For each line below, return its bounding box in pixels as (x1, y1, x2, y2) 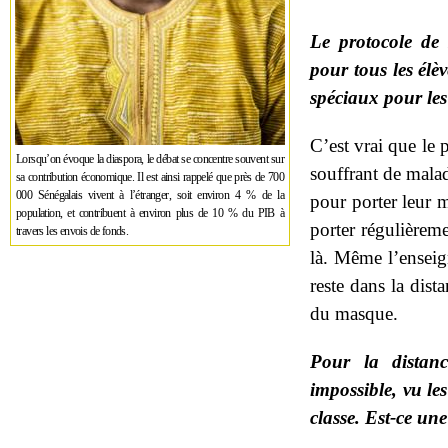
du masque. (310, 303, 398, 324)
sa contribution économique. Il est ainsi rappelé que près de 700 (16, 170, 284, 184)
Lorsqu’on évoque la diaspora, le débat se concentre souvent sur (16, 152, 284, 166)
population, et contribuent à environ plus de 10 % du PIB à (16, 206, 284, 220)
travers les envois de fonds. (16, 224, 131, 238)
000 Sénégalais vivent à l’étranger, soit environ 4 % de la (16, 188, 284, 202)
